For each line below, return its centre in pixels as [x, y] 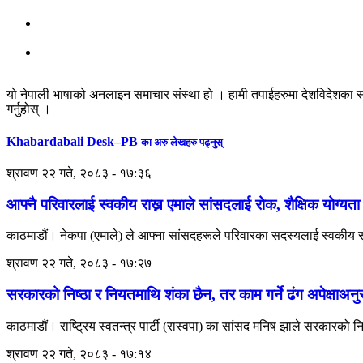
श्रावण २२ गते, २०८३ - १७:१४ [79, 353]
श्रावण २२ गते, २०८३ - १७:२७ [79, 263]
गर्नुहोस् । [29, 109]
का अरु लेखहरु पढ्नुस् [182, 142]
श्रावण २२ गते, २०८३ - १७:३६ [79, 173]
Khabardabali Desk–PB [74, 141]
